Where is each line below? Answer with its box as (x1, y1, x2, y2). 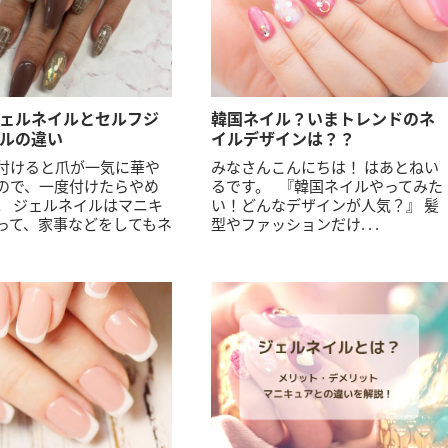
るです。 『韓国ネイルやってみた (211, 175, 444, 196)
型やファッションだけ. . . (211, 213, 380, 234)
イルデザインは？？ (211, 126, 356, 150)
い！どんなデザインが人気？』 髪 (211, 194, 440, 215)
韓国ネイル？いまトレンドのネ (211, 106, 436, 130)
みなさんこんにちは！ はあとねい (211, 156, 440, 177)
